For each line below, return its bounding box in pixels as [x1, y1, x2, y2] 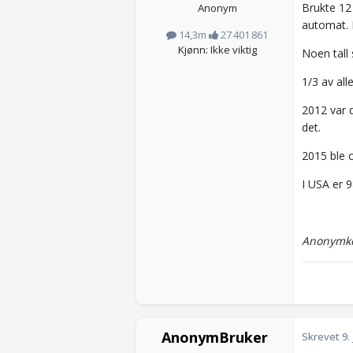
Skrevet [302, 329, 342, 344]
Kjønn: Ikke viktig [177, 43, 257, 58]
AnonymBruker [162, 328, 268, 347]
